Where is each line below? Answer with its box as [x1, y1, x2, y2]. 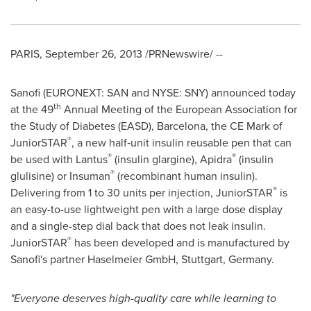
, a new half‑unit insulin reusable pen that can [72, 135, 292, 151]
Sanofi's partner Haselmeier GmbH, [10, 251, 181, 267]
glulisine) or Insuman [10, 168, 110, 184]
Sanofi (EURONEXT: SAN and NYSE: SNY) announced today [10, 85, 296, 101]
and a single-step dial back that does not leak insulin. [10, 218, 266, 234]
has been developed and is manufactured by [72, 235, 289, 251]
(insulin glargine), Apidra [112, 151, 232, 167]
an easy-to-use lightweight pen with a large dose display [10, 201, 283, 217]
